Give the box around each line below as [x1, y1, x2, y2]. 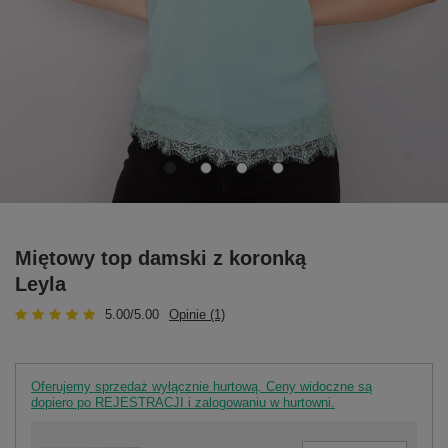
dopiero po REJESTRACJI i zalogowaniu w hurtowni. [31, 394, 335, 410]
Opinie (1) [169, 306, 225, 322]
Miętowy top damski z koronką [15, 246, 306, 269]
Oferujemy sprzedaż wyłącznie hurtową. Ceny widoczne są [31, 378, 372, 394]
